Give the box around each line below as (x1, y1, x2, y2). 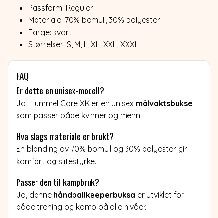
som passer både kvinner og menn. (16, 110, 142, 120)
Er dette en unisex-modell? (16, 83, 104, 97)
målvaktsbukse (136, 98, 193, 108)
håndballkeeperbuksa (54, 189, 135, 200)
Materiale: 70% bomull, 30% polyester (28, 15, 160, 25)
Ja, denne (16, 189, 54, 200)
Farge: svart (28, 27, 72, 37)
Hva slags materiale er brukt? (16, 129, 114, 143)
